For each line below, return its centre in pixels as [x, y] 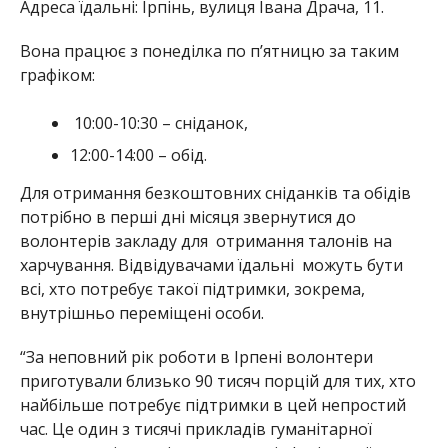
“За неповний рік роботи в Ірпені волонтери [196, 357]
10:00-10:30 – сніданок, [158, 123]
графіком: [57, 75]
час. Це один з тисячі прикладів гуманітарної [195, 429]
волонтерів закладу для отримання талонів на [205, 241]
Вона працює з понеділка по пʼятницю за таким [209, 51]
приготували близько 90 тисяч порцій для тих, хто [217, 381]
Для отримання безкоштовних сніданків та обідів [215, 193]
